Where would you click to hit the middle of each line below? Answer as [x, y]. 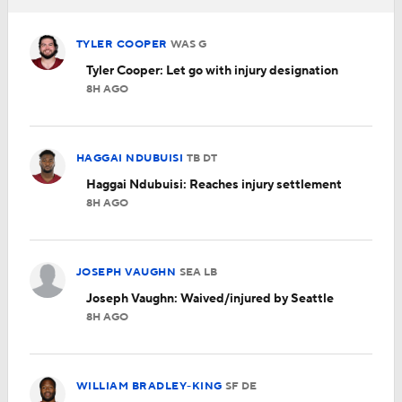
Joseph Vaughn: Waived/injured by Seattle [210, 299]
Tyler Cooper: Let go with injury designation [213, 71]
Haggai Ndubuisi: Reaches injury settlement [214, 185]
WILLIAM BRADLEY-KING [149, 386]
